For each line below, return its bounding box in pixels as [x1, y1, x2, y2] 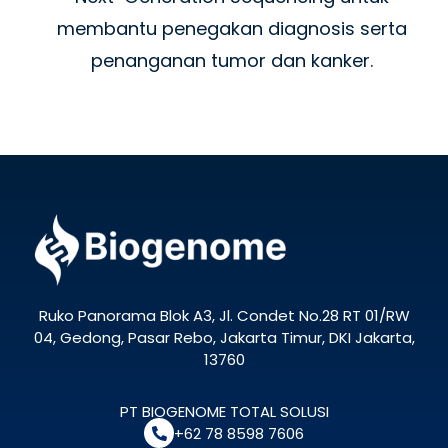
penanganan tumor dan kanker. [90, 48, 373, 74]
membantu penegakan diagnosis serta [56, 16, 407, 42]
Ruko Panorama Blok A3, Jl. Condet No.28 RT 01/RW [38, 305, 410, 327]
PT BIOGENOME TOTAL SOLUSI [119, 401, 329, 423]
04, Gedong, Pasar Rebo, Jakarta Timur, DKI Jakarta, [33, 327, 415, 349]
